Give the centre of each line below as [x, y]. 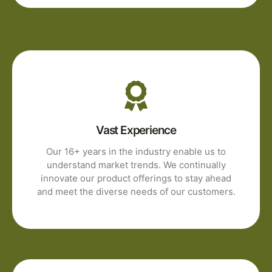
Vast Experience [136, 131]
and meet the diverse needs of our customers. [136, 192]
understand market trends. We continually [136, 165]
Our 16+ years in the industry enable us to [136, 152]
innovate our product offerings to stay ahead [136, 178]
